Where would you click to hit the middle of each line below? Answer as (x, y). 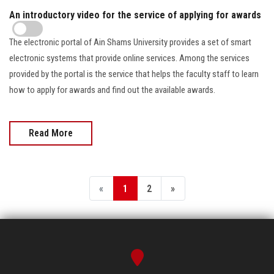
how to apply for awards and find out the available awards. (112, 90)
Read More (51, 133)
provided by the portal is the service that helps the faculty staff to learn (134, 74)
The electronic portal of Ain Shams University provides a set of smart (130, 42)
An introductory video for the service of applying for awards (135, 15)
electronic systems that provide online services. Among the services (129, 58)
